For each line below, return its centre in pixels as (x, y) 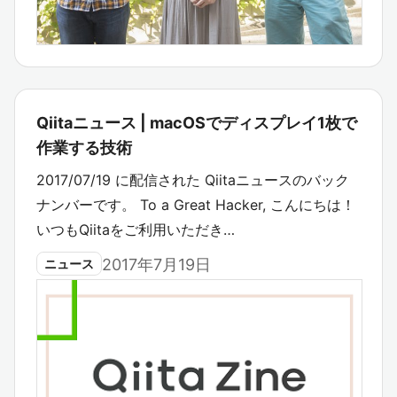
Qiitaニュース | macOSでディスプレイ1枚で (197, 122)
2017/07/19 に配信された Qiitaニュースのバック (193, 179)
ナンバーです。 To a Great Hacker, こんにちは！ (196, 204)
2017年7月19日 (156, 264)
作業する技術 (84, 147)
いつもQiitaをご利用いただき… (136, 229)
